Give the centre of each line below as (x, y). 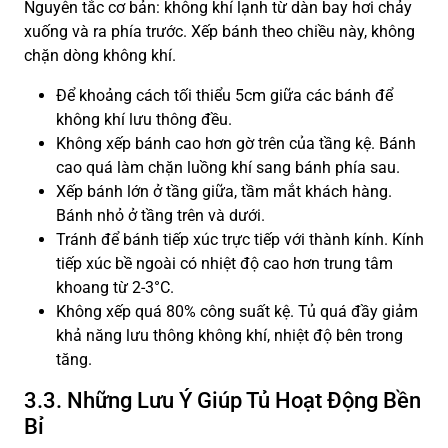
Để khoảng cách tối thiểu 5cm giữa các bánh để (224, 95)
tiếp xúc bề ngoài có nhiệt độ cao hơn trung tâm (224, 263)
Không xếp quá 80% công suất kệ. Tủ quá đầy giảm (237, 311)
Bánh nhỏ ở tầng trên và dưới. (160, 215)
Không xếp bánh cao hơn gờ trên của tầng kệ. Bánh (236, 143)
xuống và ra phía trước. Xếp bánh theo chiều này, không (219, 31)
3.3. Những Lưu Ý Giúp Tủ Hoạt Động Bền (222, 400)
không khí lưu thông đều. (144, 119)
